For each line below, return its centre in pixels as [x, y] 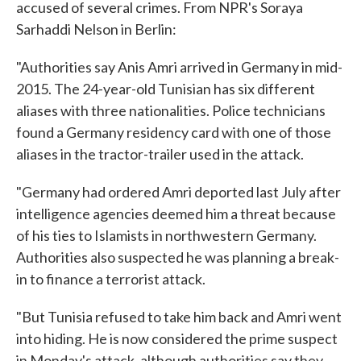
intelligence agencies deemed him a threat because [176, 214]
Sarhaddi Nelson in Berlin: [96, 29]
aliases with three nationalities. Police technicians [171, 110]
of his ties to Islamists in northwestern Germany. [166, 235]
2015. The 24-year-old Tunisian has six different [166, 89]
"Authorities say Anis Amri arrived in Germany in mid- [179, 67]
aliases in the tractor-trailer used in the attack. [160, 154]
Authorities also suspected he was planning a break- [178, 257]
